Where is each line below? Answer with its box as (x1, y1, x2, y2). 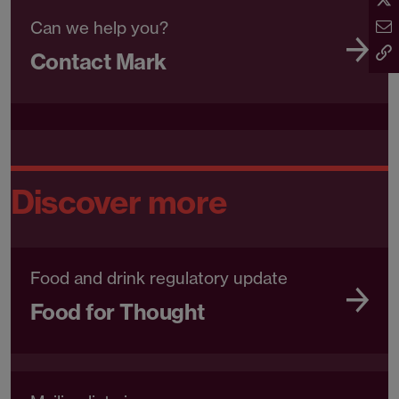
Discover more (11, 182, 227, 223)
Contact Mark (30, 48, 167, 76)
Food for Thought (30, 298, 205, 326)
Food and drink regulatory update (30, 268, 288, 289)
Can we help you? (30, 18, 168, 39)
